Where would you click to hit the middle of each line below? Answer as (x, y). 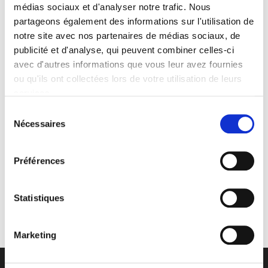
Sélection (22, 111)
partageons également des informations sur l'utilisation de (134, 22)
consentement (33, 140)
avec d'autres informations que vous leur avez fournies (128, 65)
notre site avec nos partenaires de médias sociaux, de (127, 36)
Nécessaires (40, 123)
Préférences (39, 160)
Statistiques (39, 197)
